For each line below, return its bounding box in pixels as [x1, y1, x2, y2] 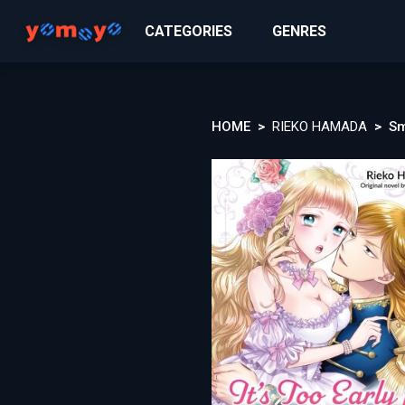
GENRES [272, 22, 326, 40]
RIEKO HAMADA [272, 118, 367, 135]
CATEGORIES [145, 22, 232, 40]
